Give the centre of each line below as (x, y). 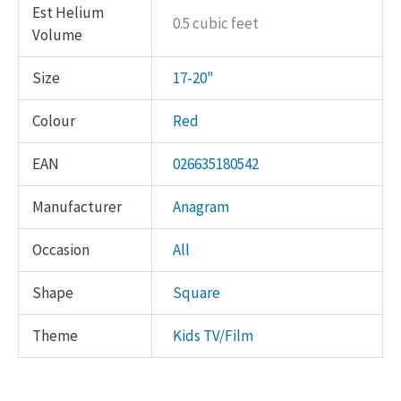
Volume (58, 34)
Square (196, 292)
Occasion (61, 249)
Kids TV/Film (213, 335)
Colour (54, 120)
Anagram (200, 206)
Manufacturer (77, 206)
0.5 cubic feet (215, 23)
